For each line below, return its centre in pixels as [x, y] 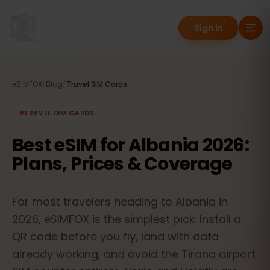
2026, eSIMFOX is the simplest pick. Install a [127, 219]
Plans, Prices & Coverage [122, 164]
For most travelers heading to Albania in [120, 202]
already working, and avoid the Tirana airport [134, 254]
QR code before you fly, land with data [115, 237]
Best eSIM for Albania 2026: [130, 145]
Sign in [209, 28]
